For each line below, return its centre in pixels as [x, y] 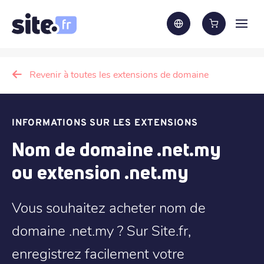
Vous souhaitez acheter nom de [109, 207]
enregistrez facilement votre [98, 253]
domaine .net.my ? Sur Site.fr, [101, 230]
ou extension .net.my [100, 172]
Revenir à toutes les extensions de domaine [119, 74]
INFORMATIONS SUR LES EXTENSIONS [105, 123]
